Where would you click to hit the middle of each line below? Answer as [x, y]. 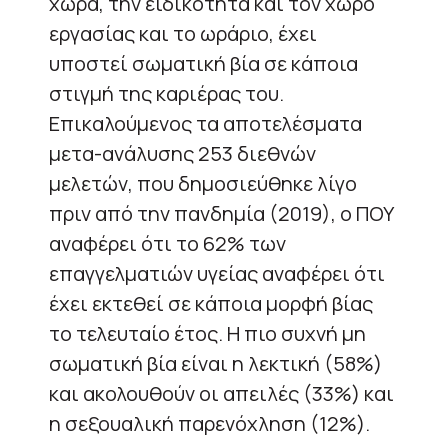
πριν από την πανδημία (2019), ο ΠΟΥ [221, 213]
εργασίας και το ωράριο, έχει [183, 33]
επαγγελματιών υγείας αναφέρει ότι [217, 273]
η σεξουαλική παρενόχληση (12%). [209, 423]
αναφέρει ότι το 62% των [167, 243]
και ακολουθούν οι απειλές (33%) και [221, 393]
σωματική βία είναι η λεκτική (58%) [215, 363]
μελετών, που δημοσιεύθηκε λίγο [203, 183]
